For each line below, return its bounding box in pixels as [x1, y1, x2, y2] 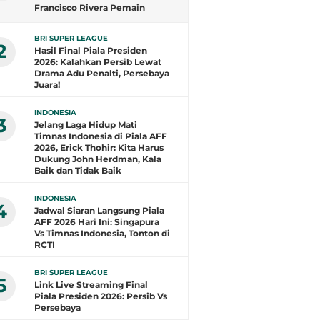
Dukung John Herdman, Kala [34, 154, 161, 164]
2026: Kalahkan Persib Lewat [34, 56, 161, 67]
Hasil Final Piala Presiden [34, 45, 147, 56]
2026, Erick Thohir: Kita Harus [34, 142, 164, 153]
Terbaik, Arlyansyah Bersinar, [34, 14, 161, 24]
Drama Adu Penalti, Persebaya [34, 68, 169, 79]
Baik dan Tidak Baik [34, 165, 121, 176]
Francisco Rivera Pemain [34, 2, 145, 13]
